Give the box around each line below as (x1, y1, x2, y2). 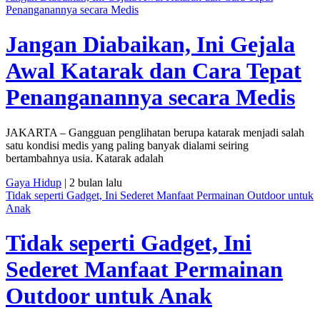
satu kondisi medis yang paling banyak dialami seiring (6, 139, 249, 151)
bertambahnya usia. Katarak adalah (6, 151, 164, 164)
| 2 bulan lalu (61, 176, 122, 189)
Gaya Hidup (6, 176, 61, 189)
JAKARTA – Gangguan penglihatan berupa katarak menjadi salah (6, 126, 304, 139)
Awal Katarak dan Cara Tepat (6, 58, 301, 84)
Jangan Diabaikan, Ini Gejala (6, 31, 295, 58)
